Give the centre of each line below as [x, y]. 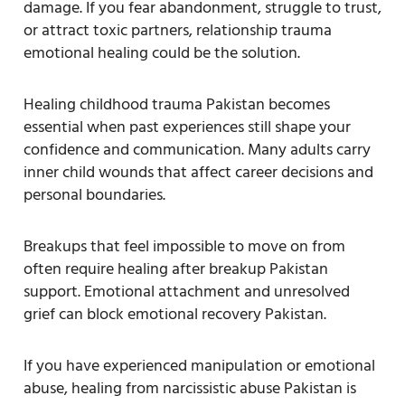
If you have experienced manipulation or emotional [199, 365]
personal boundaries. [94, 194]
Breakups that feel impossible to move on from [184, 246]
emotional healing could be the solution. [162, 52]
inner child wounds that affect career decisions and [198, 172]
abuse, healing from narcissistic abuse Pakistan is [190, 388]
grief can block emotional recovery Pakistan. [175, 314]
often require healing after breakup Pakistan [176, 268]
